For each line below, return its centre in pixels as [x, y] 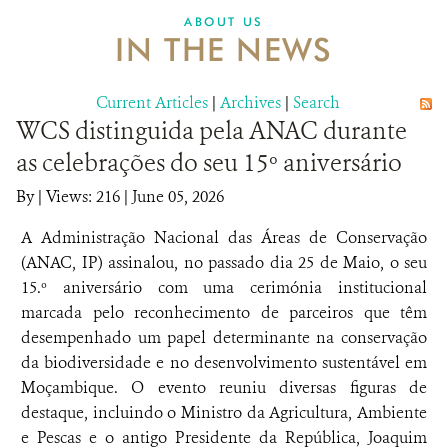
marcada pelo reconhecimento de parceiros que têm [224, 312]
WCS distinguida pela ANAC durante [211, 131]
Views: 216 [83, 196]
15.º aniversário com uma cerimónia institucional [224, 287]
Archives [250, 102]
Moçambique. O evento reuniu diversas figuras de [224, 387]
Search [316, 102]
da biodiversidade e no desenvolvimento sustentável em [224, 362]
